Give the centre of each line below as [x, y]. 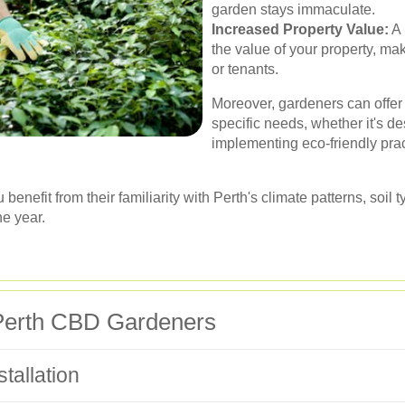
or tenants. [245, 69]
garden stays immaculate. [293, 9]
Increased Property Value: [300, 29]
